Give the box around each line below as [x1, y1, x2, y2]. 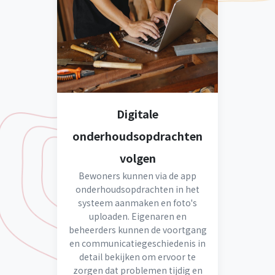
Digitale [117, 106, 158, 122]
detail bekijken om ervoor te [79, 250, 196, 263]
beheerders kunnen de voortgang [68, 223, 207, 236]
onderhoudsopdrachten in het [76, 183, 199, 195]
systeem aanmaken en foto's [78, 196, 197, 209]
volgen [119, 150, 156, 166]
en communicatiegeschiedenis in [69, 237, 206, 249]
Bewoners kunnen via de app [79, 169, 196, 182]
